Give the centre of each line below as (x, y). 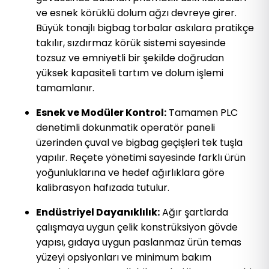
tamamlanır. (65, 88)
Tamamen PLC (202, 112)
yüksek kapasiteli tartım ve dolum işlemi (130, 73)
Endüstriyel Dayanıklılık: (98, 212)
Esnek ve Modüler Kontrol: (101, 112)
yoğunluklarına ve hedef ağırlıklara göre (130, 172)
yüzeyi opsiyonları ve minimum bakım (124, 257)
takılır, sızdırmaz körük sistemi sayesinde (131, 43)
